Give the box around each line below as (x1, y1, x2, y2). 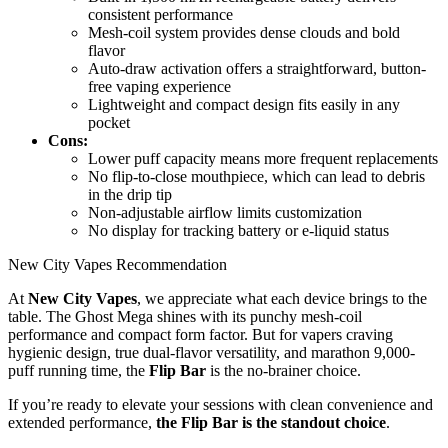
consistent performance (88, 6, 233, 24)
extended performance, (8, 414, 156, 432)
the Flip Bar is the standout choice (156, 414, 386, 432)
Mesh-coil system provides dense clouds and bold (88, 24, 400, 42)
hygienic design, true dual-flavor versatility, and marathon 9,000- (8, 344, 415, 362)
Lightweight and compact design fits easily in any (88, 96, 400, 114)
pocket (88, 114, 130, 132)
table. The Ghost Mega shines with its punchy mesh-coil (8, 308, 362, 326)
